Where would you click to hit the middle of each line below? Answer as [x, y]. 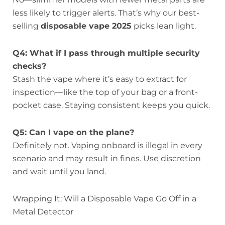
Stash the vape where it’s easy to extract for [100, 79]
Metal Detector [43, 212]
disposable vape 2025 [86, 26]
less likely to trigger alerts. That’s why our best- [106, 13]
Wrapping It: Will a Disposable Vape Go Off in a [104, 199]
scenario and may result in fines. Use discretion [107, 159]
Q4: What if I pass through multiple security [106, 53]
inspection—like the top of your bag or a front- [105, 92]
